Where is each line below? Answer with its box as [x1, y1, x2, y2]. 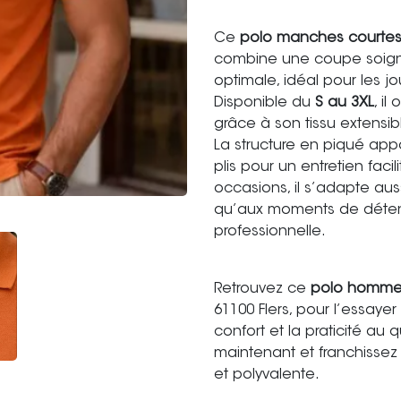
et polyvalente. [214, 368, 320, 382]
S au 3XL [315, 96, 374, 110]
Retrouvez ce [214, 282, 311, 296]
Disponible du [214, 96, 315, 110]
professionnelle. [214, 225, 326, 239]
